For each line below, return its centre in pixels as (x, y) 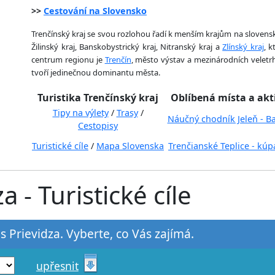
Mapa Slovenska (130, 145)
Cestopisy (98, 125)
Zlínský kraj (243, 46)
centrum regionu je (68, 59)
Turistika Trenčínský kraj (98, 97)
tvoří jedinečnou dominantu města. (96, 72)
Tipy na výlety (80, 112)
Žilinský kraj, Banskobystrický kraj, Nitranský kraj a (127, 46)
